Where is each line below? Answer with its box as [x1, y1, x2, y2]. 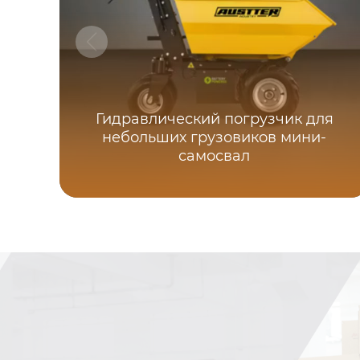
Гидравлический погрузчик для [95, 110, 333, 129]
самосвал [178, 147, 251, 166]
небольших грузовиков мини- [102, 129, 327, 147]
